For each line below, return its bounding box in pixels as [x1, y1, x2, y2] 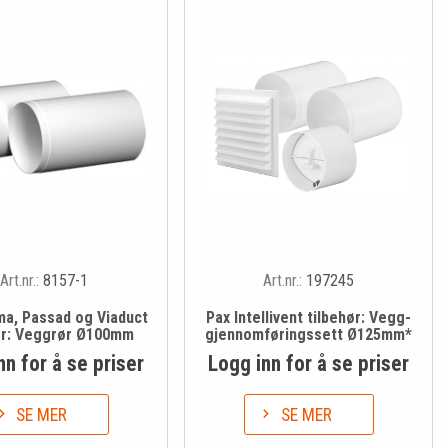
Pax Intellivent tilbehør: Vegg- [206, 307, 412, 327]
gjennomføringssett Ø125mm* [205, 324, 413, 344]
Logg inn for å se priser [208, 350, 410, 376]
